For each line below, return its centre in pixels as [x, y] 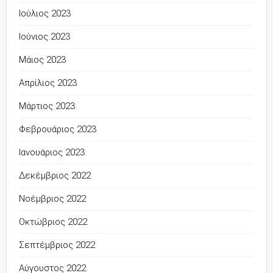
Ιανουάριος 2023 [52, 152]
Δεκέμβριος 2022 [55, 175]
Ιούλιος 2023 [45, 13]
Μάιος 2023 [42, 60]
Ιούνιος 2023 [44, 37]
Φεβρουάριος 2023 [58, 129]
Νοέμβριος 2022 [52, 199]
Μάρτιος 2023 [47, 106]
